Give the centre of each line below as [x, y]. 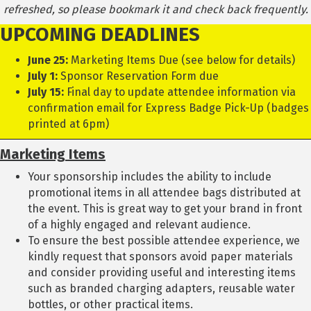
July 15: [46, 92]
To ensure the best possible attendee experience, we [164, 241]
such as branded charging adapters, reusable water [161, 289]
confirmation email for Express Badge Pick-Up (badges [168, 108]
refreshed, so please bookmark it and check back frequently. [155, 10]
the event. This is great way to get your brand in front [165, 209]
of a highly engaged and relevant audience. [139, 225]
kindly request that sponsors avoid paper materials [160, 257]
